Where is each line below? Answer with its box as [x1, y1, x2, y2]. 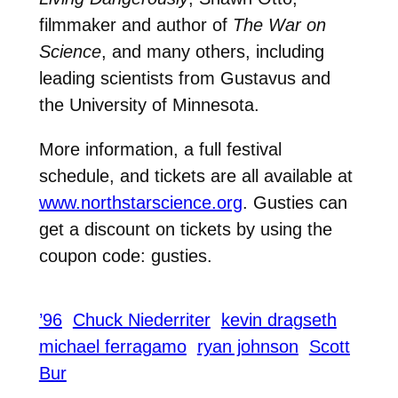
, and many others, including [100, 41, 324, 61]
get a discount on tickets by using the [38, 219, 332, 239]
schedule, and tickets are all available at [38, 165, 353, 186]
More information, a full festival [38, 139, 282, 159]
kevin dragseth [220, 310, 337, 330]
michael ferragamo [38, 337, 187, 357]
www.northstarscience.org [38, 192, 243, 212]
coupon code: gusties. [38, 245, 212, 266]
